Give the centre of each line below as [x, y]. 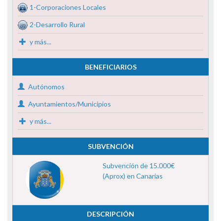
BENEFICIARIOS [110, 67]
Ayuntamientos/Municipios [69, 104]
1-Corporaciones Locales [68, 7]
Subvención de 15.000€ [138, 165]
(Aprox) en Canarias [132, 176]
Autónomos [46, 86]
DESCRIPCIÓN [110, 214]
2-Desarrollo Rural [57, 24]
